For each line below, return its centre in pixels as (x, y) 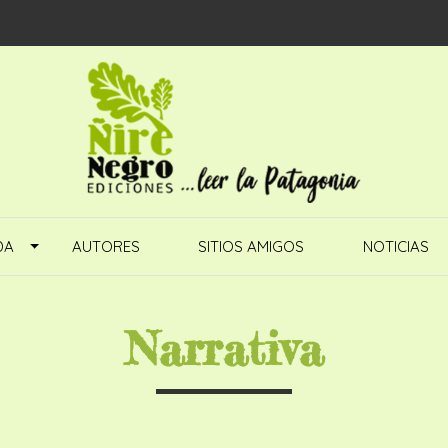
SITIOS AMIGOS (251, 247)
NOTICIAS (395, 247)
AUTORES (106, 247)
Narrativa (224, 349)
